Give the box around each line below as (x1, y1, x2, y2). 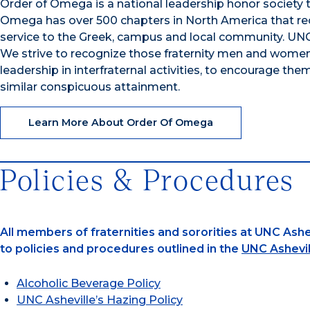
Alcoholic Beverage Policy (17, 277, 161, 291)
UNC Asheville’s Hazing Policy (17, 293, 183, 307)
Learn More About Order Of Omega (28, 116, 213, 129)
